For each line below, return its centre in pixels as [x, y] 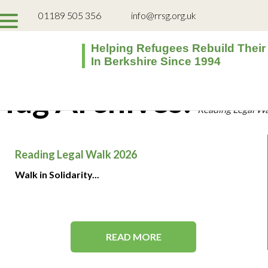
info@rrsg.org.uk [164, 15]
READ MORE [133, 237]
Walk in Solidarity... [57, 174]
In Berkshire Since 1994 [156, 61]
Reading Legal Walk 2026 [76, 154]
